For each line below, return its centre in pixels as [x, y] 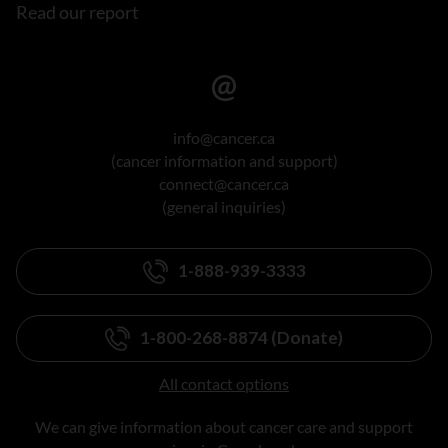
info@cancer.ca [224, 137]
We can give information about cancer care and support [224, 426]
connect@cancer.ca [224, 183]
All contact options [224, 383]
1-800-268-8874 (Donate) [241, 338]
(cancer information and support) [224, 160]
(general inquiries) [224, 206]
